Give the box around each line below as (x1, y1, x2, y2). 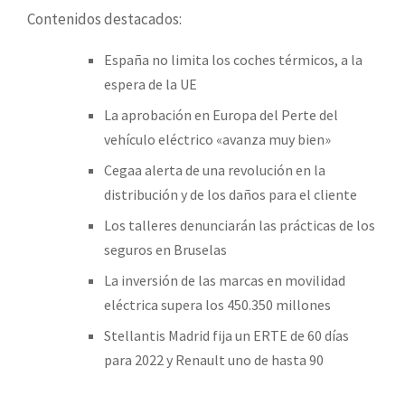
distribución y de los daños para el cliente (104, 184, 357, 203)
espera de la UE (104, 74, 197, 93)
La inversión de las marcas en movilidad (104, 270, 345, 289)
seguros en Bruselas (104, 240, 227, 259)
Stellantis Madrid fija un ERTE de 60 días (104, 325, 349, 344)
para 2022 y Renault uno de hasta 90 (104, 350, 324, 369)
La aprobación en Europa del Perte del (104, 105, 338, 124)
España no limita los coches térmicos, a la (104, 50, 363, 69)
